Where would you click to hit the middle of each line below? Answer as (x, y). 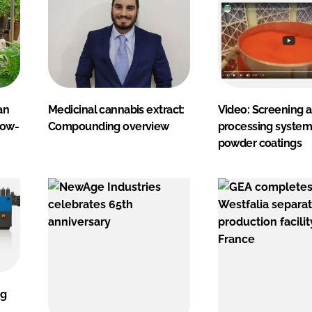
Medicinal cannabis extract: (116, 109)
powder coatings (260, 143)
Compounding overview (109, 126)
